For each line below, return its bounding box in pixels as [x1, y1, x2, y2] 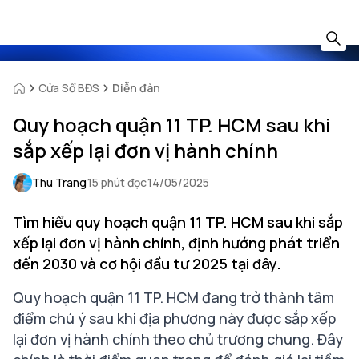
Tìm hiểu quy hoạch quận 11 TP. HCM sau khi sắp [13, 212, 343, 232]
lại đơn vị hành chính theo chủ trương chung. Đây [13, 329, 343, 349]
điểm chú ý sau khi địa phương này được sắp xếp [13, 309, 336, 328]
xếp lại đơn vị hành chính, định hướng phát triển [13, 233, 340, 252]
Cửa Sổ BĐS [38, 80, 99, 95]
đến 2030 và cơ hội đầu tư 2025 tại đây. [13, 254, 281, 273]
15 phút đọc [87, 175, 147, 190]
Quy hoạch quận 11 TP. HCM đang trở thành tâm [13, 288, 334, 307]
